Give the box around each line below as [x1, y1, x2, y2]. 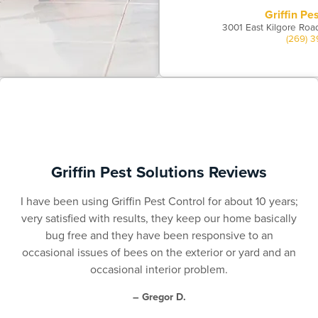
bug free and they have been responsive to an [45, 227, 273, 243]
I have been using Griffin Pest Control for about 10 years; [20, 193, 298, 209]
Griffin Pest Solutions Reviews [51, 160, 267, 184]
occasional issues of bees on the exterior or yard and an [22, 244, 296, 261]
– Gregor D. [132, 289, 186, 305]
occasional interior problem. [90, 261, 228, 278]
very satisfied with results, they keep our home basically [21, 210, 297, 226]
